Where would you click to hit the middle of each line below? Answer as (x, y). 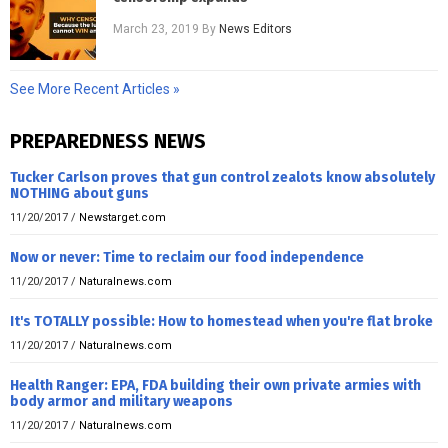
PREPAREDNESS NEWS (108, 140)
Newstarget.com (122, 217)
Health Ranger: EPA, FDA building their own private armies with (215, 385)
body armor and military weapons (121, 401)
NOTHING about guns (79, 193)
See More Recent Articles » (95, 88)
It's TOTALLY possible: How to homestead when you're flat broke (221, 321)
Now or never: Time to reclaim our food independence (187, 257)
